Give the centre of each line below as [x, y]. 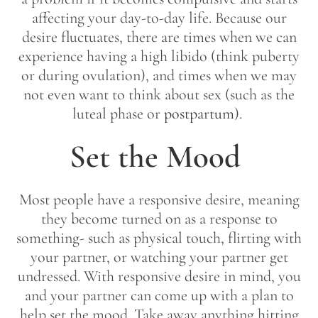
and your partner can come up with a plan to [159, 295]
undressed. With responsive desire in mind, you [159, 276]
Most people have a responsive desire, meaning [159, 199]
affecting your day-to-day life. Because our [159, 17]
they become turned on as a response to [159, 218]
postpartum [199, 113]
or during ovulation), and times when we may [159, 75]
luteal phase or [118, 113]
